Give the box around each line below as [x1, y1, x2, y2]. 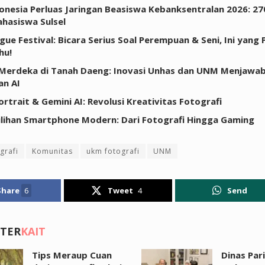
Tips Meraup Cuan [32, 248, 112, 261]
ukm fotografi [86, 146, 140, 156]
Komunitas [32, 146, 73, 156]
